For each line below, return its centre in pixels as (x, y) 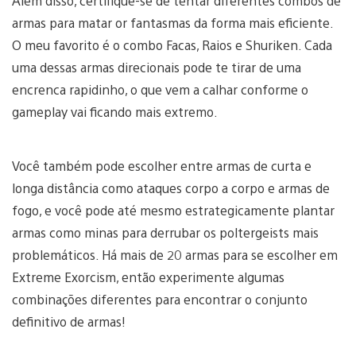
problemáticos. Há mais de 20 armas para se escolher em (175, 254)
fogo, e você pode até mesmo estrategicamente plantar (173, 210)
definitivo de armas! (69, 321)
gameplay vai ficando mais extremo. (115, 111)
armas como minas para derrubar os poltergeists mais (165, 232)
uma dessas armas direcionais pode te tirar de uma (157, 67)
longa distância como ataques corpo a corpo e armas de (171, 188)
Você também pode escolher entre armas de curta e (162, 165)
